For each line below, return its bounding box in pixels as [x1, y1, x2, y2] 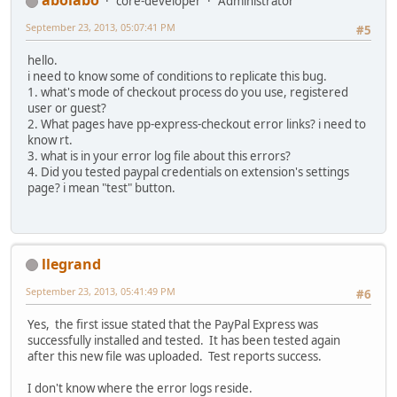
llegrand [42, 253, 101, 274]
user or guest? [27, 100, 106, 117]
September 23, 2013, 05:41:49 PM [26, 284, 175, 298]
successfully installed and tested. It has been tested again [27, 332, 340, 349]
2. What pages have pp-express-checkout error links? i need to [27, 116, 366, 133]
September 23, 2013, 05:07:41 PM [26, 20, 175, 35]
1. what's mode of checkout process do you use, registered [27, 84, 348, 101]
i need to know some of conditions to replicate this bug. [27, 68, 327, 85]
